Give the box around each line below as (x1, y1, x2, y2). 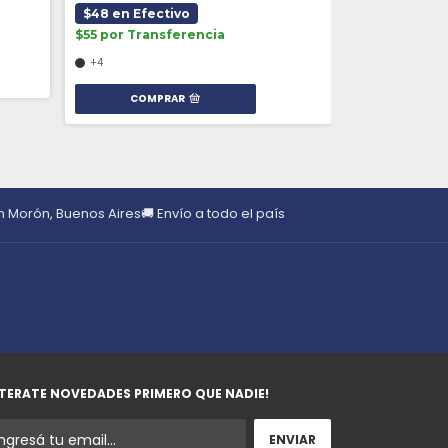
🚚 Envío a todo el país (140, 203, 285, 223)
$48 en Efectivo (82, 5, 190, 21)
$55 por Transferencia (74, 26, 225, 42)
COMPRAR (130, 90, 186, 106)
